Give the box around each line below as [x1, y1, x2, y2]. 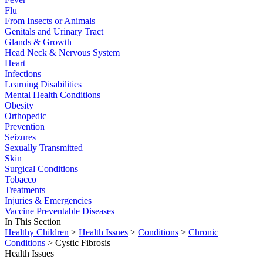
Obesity [5, 100, 33, 111]
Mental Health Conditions [5, 90, 100, 100]
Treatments [5, 185, 45, 195]
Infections [5, 69, 41, 79]
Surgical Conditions [5, 164, 78, 174]
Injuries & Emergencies [5, 195, 92, 206]
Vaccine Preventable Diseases [5, 206, 114, 217]
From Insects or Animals [5, 16, 95, 26]
